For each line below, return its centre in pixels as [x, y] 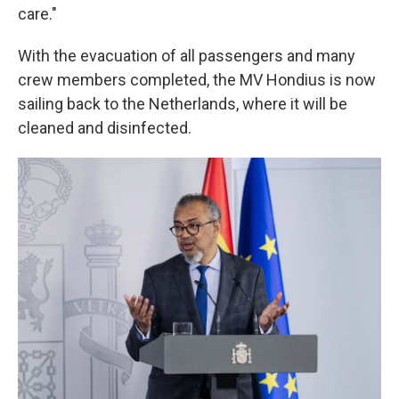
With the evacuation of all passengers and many [187, 56]
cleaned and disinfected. [105, 128]
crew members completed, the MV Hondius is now [197, 80]
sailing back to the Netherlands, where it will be [183, 104]
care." [37, 14]
